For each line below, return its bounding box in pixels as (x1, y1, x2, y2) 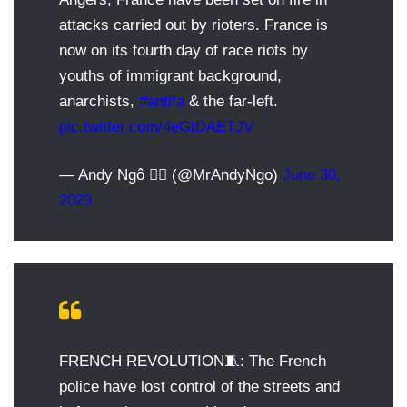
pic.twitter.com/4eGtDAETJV (59, 117, 253, 135)
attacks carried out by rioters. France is (59, 15, 328, 34)
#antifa (139, 92, 184, 110)
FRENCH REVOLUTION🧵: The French (59, 352, 326, 370)
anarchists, (59, 92, 139, 110)
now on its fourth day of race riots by (59, 41, 308, 59)
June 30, (283, 165, 341, 184)
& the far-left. (184, 92, 278, 110)
